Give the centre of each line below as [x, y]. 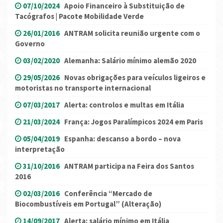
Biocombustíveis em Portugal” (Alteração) [88, 204]
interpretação [40, 149]
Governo [30, 43]
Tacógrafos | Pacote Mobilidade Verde [79, 16]
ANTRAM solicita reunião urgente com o [132, 33]
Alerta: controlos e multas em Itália [124, 105]
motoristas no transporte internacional [83, 88]
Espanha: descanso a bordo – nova [122, 138]
